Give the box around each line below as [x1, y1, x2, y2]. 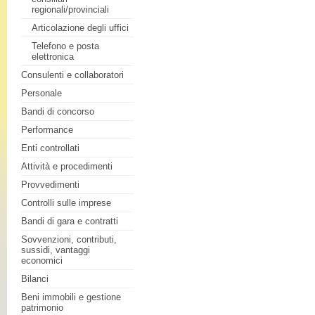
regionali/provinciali [32, 4, 109, 15]
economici [21, 255, 63, 266]
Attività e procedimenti [21, 161, 112, 172]
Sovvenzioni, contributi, [21, 234, 117, 245]
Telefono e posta [32, 41, 99, 51]
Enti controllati [21, 143, 79, 153]
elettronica [32, 51, 74, 62]
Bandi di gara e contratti [21, 216, 118, 226]
